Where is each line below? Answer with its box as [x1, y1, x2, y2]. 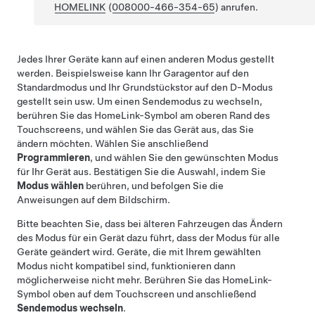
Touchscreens [17, 124, 81, 135]
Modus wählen [17, 180, 84, 191]
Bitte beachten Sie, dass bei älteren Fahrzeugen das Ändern [17, 218, 283, 229]
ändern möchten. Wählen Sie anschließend [17, 138, 208, 149]
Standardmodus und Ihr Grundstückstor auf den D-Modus [17, 82, 273, 93]
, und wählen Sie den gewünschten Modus [90, 152, 278, 163]
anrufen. [219, 1, 259, 13]
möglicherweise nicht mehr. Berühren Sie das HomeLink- [17, 274, 272, 285]
